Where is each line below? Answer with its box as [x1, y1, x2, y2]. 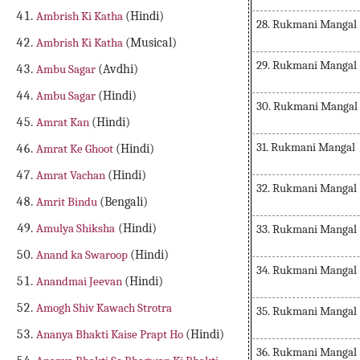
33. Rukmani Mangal [256, 222, 357, 236]
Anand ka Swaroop [36, 247, 131, 263]
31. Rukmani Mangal [256, 140, 355, 154]
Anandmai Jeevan [36, 274, 125, 289]
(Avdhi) [98, 62, 139, 77]
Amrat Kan [36, 115, 92, 130]
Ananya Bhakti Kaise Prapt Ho [36, 327, 186, 342]
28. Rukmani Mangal [256, 17, 357, 31]
